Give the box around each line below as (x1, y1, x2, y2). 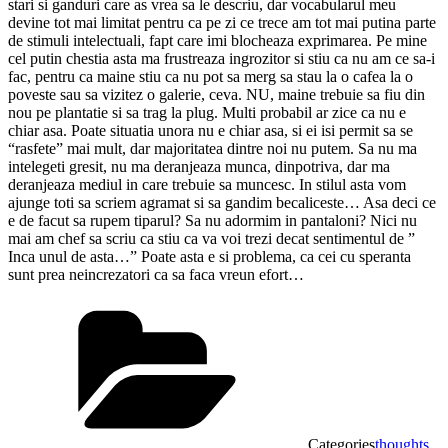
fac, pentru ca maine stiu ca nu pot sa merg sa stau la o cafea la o (8, 67, 413, 85)
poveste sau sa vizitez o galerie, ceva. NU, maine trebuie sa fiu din (8, 85, 425, 103)
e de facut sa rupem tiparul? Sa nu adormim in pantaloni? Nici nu (8, 211, 417, 229)
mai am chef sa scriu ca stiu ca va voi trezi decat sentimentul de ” (8, 229, 415, 247)
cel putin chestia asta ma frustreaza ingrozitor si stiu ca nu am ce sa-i (8, 49, 435, 67)
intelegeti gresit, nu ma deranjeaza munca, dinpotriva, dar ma (8, 157, 390, 175)
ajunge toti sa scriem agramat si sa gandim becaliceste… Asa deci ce (8, 193, 436, 211)
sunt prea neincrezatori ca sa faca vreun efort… (8, 265, 304, 283)
